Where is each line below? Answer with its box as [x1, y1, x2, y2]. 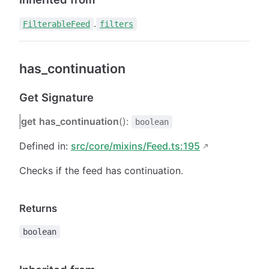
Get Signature [19, 90, 94, 104]
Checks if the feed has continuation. [19, 164, 183, 177]
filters [100, 19, 133, 29]
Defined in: [19, 139, 71, 152]
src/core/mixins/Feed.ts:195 [71, 139, 200, 152]
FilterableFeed [23, 19, 90, 29]
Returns [19, 202, 57, 214]
